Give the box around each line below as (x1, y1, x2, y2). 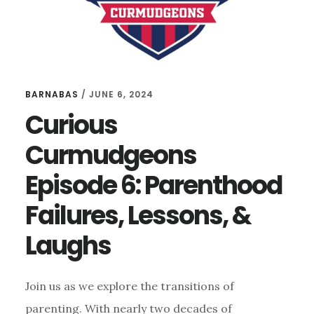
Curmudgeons (25, 137, 196, 173)
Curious (25, 107, 117, 143)
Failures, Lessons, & (25, 197, 251, 233)
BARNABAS (25, 88, 78, 100)
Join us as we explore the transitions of (25, 278, 234, 293)
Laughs (25, 227, 111, 264)
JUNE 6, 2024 (88, 88, 153, 100)
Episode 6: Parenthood (25, 167, 282, 203)
